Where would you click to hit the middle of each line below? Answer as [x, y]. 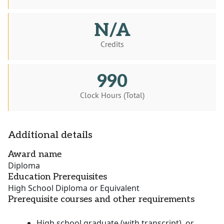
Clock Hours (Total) [112, 95]
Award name [35, 154]
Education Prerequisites [57, 177]
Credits [112, 44]
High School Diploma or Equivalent [74, 188]
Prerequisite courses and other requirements [101, 199]
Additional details [50, 135]
